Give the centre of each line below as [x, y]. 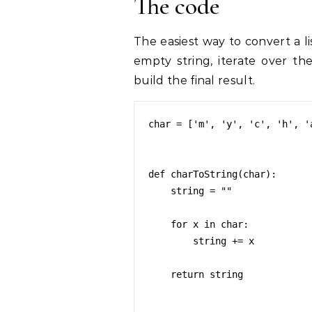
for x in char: [159, 224]
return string [159, 274]
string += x [171, 241]
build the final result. [195, 80]
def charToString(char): [212, 174]
